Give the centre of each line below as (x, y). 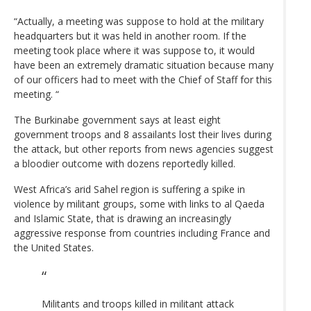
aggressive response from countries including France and (142, 233)
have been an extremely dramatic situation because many (144, 65)
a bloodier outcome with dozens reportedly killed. (125, 163)
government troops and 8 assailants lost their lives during (143, 134)
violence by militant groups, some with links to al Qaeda (139, 203)
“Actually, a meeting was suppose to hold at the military (139, 21)
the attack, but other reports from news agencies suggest (144, 149)
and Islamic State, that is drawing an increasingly (123, 218)
